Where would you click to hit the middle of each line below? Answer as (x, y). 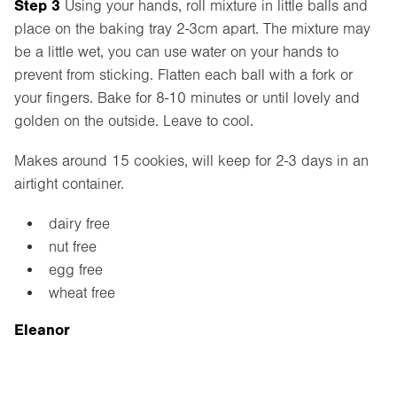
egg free (75, 269)
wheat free (82, 292)
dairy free (79, 223)
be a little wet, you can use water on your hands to (176, 52)
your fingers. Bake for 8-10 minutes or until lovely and (187, 98)
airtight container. (69, 184)
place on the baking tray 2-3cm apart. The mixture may (192, 29)
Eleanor (42, 329)
